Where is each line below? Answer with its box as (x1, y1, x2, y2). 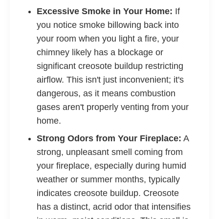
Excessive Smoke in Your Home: (37, 6, 173, 16)
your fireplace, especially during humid (37, 161, 186, 171)
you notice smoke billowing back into (37, 20, 179, 30)
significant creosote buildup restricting (37, 61, 183, 71)
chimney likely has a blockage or (37, 47, 163, 57)
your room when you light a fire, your (37, 34, 179, 44)
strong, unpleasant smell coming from (37, 147, 183, 157)
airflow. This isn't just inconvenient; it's (37, 75, 184, 85)
